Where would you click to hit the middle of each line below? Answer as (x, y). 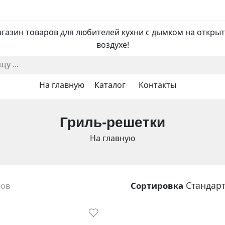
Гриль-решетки (113, 122)
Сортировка (157, 186)
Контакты (157, 85)
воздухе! (113, 45)
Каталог (110, 85)
